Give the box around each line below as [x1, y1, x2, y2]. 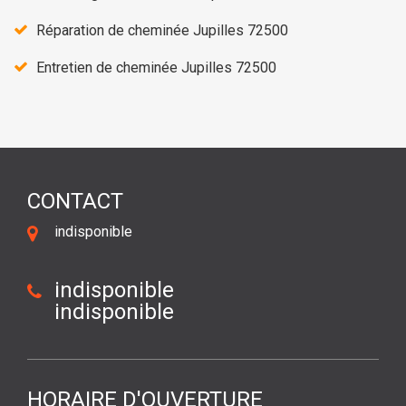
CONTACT [27, 188, 123, 214]
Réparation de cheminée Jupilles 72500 [36, 21, 288, 39]
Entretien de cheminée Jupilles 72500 [36, 58, 276, 76]
